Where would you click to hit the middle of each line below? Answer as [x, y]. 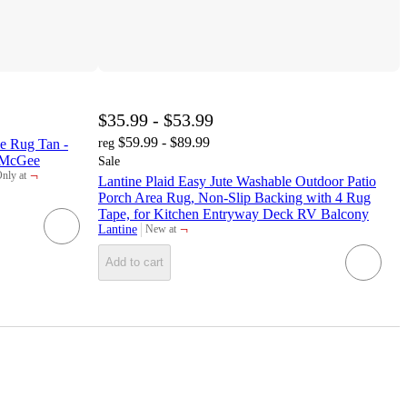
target [158, 235]
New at [161, 229]
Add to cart [134, 263]
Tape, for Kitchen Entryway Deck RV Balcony [233, 213]
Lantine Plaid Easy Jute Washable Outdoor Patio [237, 181]
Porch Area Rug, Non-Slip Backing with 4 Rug [234, 197]
